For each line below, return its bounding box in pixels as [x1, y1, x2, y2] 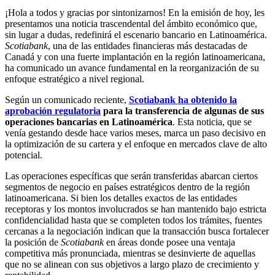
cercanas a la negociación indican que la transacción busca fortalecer [5, 225, 269, 236]
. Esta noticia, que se [172, 116, 252, 127]
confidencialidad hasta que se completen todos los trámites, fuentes [5, 214, 262, 225]
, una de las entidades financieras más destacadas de [48, 40, 247, 51]
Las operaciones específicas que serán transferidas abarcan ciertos [5, 170, 258, 181]
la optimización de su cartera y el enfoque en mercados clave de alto [5, 138, 267, 149]
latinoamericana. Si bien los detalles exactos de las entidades [5, 192, 237, 203]
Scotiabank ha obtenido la [129, 94, 237, 105]
